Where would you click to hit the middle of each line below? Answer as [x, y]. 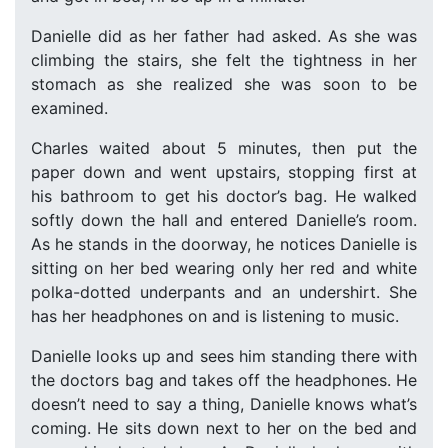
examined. [69, 108]
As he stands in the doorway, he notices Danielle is [224, 244]
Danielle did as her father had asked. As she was [224, 36]
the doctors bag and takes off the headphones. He [224, 380]
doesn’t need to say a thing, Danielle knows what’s [224, 404]
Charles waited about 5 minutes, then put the [224, 148]
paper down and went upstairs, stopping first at [224, 172]
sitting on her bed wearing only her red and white [224, 268]
